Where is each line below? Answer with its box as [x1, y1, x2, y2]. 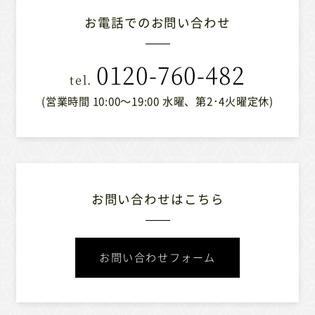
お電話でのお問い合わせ [84, 13, 231, 32]
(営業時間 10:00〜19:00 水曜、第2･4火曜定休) [41, 93, 274, 110]
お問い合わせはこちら [91, 190, 224, 209]
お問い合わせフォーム [99, 249, 216, 266]
